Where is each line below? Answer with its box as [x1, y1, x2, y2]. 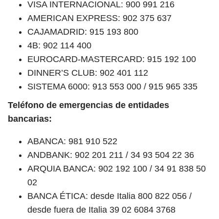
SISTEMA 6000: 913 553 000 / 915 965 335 [27, 81, 197, 91]
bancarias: [8, 113, 52, 124]
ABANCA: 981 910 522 [27, 136, 117, 146]
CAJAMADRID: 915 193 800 [27, 26, 138, 37]
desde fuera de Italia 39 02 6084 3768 [27, 204, 175, 215]
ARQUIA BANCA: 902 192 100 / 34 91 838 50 [27, 163, 206, 174]
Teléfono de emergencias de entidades [8, 100, 169, 110]
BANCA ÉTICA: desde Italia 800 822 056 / [27, 191, 192, 201]
